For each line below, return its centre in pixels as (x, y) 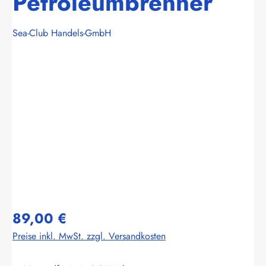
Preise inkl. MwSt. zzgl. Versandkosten (89, 236)
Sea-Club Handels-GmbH (62, 33)
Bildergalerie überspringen (64, 71)
